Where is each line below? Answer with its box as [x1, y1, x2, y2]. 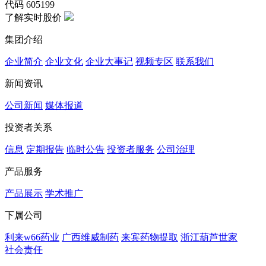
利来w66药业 [5, 232, 59, 242]
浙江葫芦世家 [180, 232, 237, 242]
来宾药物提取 [121, 232, 178, 242]
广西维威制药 [62, 232, 119, 242]
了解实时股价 [5, 12, 62, 23]
